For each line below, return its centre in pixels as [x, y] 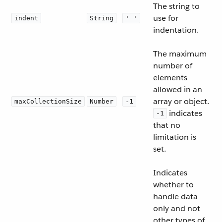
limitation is [175, 137]
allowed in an [178, 89]
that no [167, 125]
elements [170, 78]
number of [173, 66]
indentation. [176, 30]
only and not [177, 208]
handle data [175, 196]
